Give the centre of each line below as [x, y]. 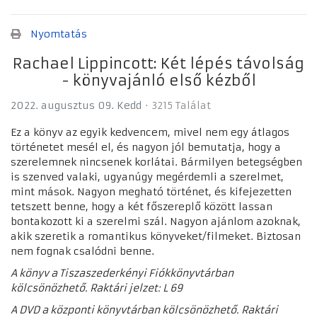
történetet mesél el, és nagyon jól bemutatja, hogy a [146, 148]
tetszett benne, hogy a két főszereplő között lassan [142, 207]
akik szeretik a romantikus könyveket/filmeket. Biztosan [156, 237]
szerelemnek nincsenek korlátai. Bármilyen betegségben [156, 162]
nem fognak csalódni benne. [82, 252]
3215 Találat [181, 106]
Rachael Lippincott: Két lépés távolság [158, 64]
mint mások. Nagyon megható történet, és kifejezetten [151, 192]
